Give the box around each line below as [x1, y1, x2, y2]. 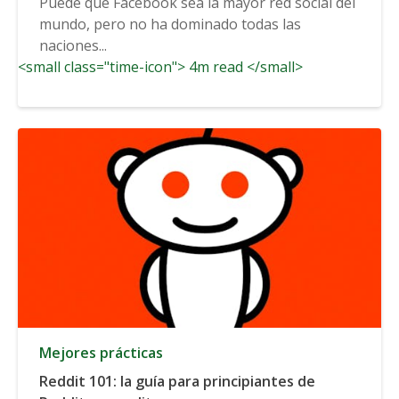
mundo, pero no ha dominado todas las [39, 13, 301, 34]
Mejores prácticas [39, 342, 163, 362]
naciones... [39, 35, 107, 55]
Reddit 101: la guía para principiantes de [39, 370, 315, 391]
